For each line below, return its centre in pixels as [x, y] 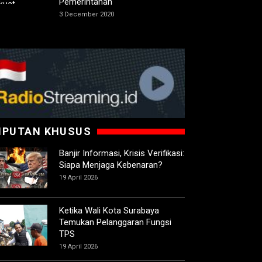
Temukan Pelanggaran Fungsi [115, 223]
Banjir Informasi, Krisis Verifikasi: [122, 154]
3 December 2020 [87, 15]
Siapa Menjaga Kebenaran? [111, 165]
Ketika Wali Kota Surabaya [109, 211]
